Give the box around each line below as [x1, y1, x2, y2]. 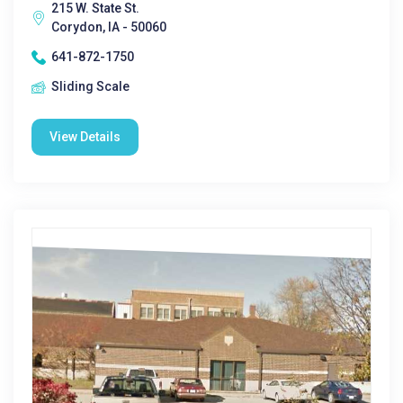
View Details [49, 130, 121, 144]
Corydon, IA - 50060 [51, 20, 166, 34]
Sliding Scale [51, 79, 130, 94]
